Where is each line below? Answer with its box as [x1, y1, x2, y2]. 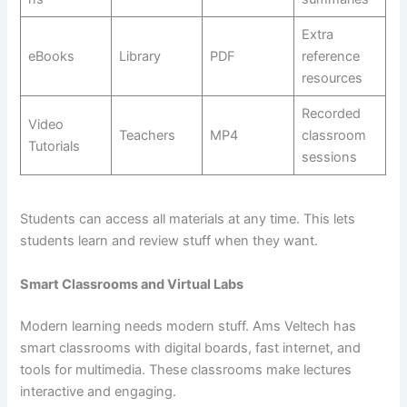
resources [301, 70, 362, 86]
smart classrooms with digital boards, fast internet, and [20, 339, 362, 356]
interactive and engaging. [20, 382, 177, 400]
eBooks [27, 48, 74, 65]
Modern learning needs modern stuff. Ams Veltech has [20, 317, 357, 334]
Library [118, 48, 161, 65]
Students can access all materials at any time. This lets [20, 211, 356, 228]
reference [301, 48, 360, 65]
